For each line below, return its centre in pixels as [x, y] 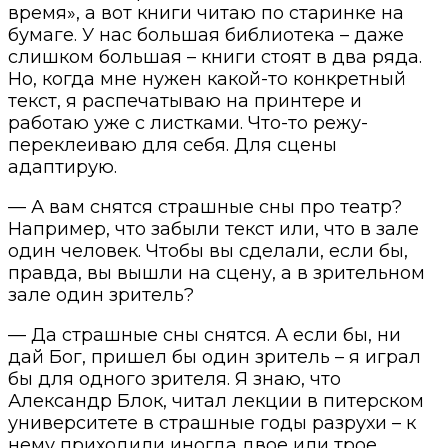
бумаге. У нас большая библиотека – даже [206, 34]
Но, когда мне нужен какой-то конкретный [207, 78]
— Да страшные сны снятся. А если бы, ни [204, 334]
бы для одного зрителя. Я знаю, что [174, 378]
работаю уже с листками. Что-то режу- [188, 122]
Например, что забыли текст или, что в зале [213, 228]
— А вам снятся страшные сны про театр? [205, 206]
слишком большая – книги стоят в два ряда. [215, 56]
